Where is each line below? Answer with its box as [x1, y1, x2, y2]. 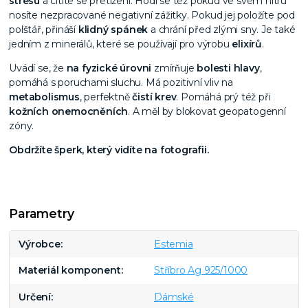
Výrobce [19, 237, 60, 250]
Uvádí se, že [9, 61, 67, 74]
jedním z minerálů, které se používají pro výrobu [9, 37, 232, 50]
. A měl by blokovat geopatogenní [128, 104, 286, 118]
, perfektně [79, 90, 133, 103]
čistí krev [132, 90, 177, 103]
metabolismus [9, 90, 80, 103]
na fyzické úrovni [66, 61, 152, 74]
